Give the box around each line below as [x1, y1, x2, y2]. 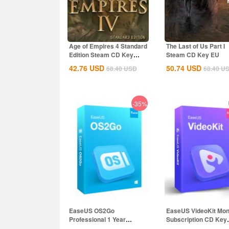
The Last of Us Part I [166, 41, 225, 51]
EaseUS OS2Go [69, 206, 114, 215]
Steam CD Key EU [166, 50, 219, 59]
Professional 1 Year [69, 215, 126, 224]
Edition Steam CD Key [69, 50, 133, 59]
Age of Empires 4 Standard [69, 41, 147, 51]
